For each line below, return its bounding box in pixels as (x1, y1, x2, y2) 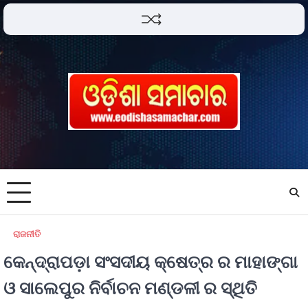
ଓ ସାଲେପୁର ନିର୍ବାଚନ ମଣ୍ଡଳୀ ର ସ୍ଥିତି (3, 277, 257, 298)
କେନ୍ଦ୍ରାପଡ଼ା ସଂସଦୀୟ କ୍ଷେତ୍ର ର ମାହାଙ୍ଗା (3, 251, 298, 272)
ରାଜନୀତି (13, 228, 41, 240)
